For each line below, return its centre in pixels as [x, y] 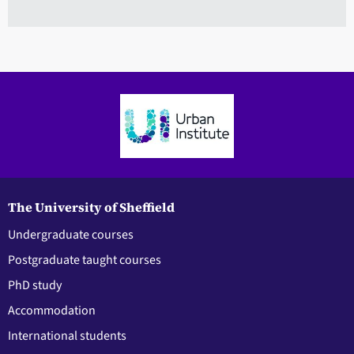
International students [67, 336]
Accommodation [52, 311]
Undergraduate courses [71, 235]
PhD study [35, 286]
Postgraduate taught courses [85, 260]
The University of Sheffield [91, 207]
